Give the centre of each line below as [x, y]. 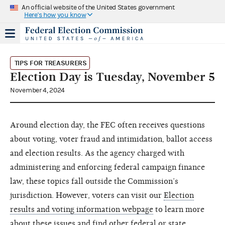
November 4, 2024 [38, 90]
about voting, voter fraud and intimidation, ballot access [111, 139]
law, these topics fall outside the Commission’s [94, 181]
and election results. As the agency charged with [97, 153]
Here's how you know [55, 15]
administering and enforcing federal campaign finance [107, 167]
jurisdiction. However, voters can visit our [87, 195]
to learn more [179, 209]
